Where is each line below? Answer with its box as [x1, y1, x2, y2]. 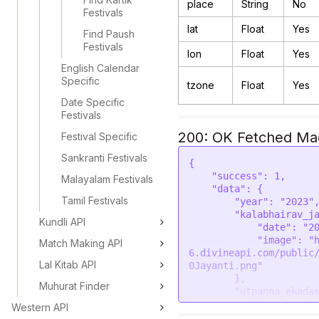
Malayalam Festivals [61, 173, 153, 185]
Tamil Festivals [61, 194, 128, 206]
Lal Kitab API [39, 258, 96, 271]
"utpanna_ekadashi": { [189, 286, 234, 297]
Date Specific [61, 96, 125, 108]
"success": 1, [189, 170, 211, 182]
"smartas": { [189, 298, 257, 310]
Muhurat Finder [39, 280, 110, 292]
